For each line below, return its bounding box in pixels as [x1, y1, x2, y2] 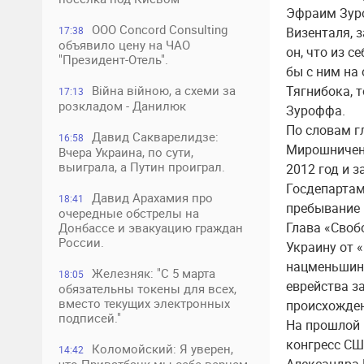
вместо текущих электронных [58, 295, 230, 311]
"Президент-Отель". [58, 51, 168, 67]
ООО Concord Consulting [92, 21, 227, 37]
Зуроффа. [286, 102, 345, 119]
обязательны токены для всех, [58, 280, 236, 297]
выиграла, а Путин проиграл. [58, 158, 225, 175]
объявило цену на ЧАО [58, 37, 190, 53]
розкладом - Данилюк [58, 97, 186, 114]
